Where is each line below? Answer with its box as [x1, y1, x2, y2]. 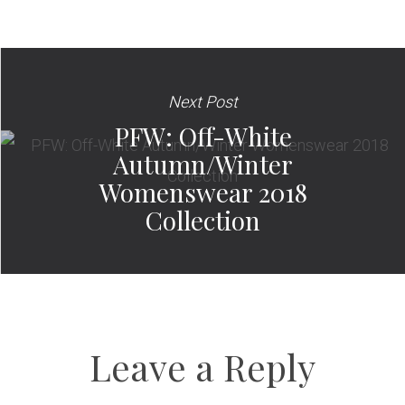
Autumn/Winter [113, 147, 293, 181]
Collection [146, 203, 260, 237]
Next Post [168, 92, 238, 111]
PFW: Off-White [114, 119, 292, 153]
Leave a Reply [89, 342, 316, 391]
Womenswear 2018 [99, 175, 307, 209]
